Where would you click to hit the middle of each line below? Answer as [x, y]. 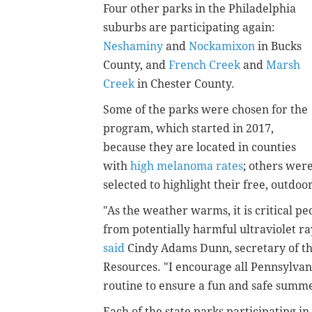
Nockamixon [222, 46]
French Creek [204, 65]
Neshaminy [134, 46]
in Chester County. [186, 84]
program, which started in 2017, [188, 128]
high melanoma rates [187, 166]
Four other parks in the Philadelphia [200, 8]
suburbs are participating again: [189, 27]
